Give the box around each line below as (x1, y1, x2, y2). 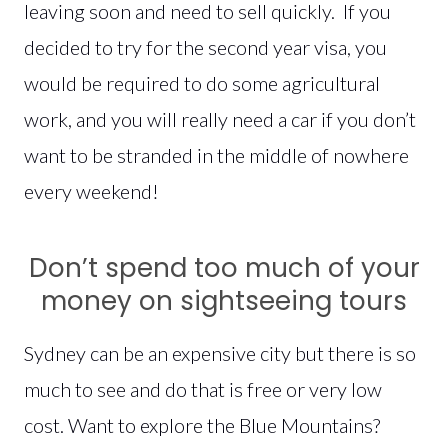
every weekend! (24, 178, 159, 203)
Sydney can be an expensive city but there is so (24, 340, 416, 365)
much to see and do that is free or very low (24, 376, 382, 401)
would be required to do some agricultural (24, 70, 380, 95)
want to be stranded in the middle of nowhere (24, 142, 409, 167)
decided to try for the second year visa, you (24, 34, 387, 59)
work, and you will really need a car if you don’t (24, 106, 416, 131)
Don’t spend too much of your (28, 249, 420, 286)
